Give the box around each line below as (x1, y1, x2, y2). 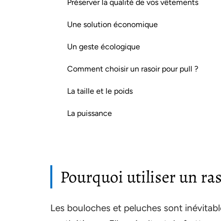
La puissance (67, 109, 112, 118)
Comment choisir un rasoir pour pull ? (67, 64, 198, 74)
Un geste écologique (67, 42, 140, 51)
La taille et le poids (67, 86, 133, 96)
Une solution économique (67, 20, 158, 29)
